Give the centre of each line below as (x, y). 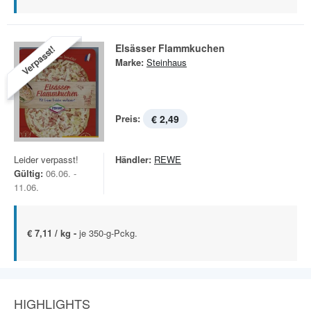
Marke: (129, 62)
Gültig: (28, 173)
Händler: (133, 159)
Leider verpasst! (46, 159)
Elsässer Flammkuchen (170, 48)
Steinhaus (167, 62)
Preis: (128, 118)
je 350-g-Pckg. (108, 233)
